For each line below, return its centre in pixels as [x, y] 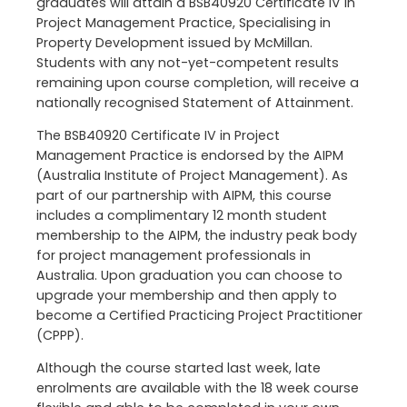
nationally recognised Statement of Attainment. [195, 102]
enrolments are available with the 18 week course [198, 388]
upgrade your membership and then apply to [187, 295]
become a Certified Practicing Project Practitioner [199, 315]
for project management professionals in [174, 255]
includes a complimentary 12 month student [182, 215]
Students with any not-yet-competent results [188, 62]
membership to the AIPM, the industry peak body [197, 235]
